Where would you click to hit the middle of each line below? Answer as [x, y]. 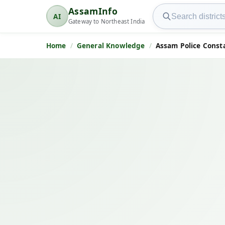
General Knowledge [111, 46]
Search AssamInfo [187, 10]
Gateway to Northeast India [107, 22]
